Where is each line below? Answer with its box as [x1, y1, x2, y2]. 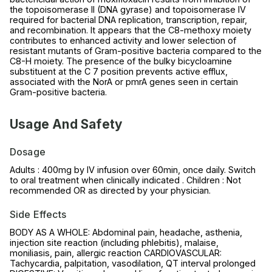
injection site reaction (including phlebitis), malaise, [10, 237, 219, 248]
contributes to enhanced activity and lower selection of [10, 35, 236, 46]
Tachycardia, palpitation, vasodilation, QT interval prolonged [10, 257, 256, 268]
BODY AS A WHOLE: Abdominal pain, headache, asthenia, [10, 226, 242, 237]
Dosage [10, 145, 46, 158]
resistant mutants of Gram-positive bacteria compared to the [10, 45, 262, 56]
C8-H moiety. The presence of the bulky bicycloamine [10, 55, 232, 66]
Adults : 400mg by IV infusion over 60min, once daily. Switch [10, 164, 256, 175]
